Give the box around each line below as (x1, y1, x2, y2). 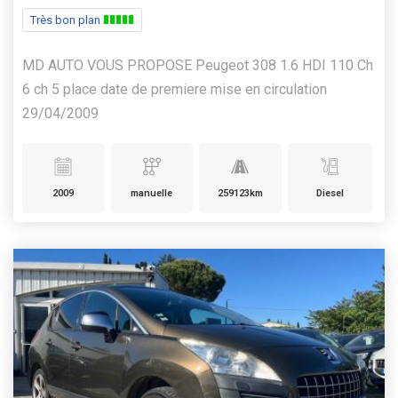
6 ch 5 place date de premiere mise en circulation (22, 81, 327, 99)
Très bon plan (30, 13, 103, 28)
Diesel (315, 187, 344, 200)
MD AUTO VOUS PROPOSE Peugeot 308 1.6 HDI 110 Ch (22, 57, 373, 75)
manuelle (131, 187, 173, 200)
